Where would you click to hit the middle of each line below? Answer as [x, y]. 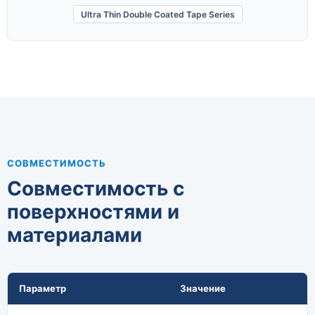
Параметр [43, 289]
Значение [203, 289]
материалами [75, 235]
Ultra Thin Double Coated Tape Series [157, 14]
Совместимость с [96, 189]
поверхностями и [93, 212]
